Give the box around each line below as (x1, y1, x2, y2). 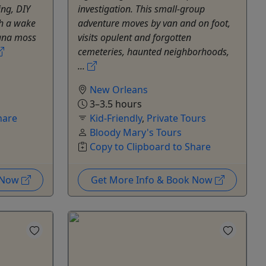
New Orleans (90, 83, 148, 97)
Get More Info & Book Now (90, 173, 215, 187)
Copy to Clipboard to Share (90, 140, 211, 154)
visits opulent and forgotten (78, 31, 191, 45)
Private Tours (147, 112, 206, 125)
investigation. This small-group (78, 2, 205, 16)
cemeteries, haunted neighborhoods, (78, 45, 229, 59)
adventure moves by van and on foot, (78, 17, 230, 30)
